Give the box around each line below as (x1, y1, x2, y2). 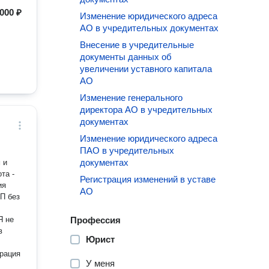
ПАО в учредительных (80, 145, 175, 156)
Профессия (70, 215, 121, 225)
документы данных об (80, 52, 172, 62)
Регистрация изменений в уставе (80, 174, 216, 184)
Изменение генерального (80, 92, 183, 103)
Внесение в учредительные (80, 40, 195, 50)
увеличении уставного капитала (80, 64, 213, 74)
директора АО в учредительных (80, 104, 213, 115)
